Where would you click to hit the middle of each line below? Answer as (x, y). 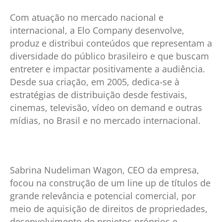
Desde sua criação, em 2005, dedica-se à (95, 82)
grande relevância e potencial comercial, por (103, 195)
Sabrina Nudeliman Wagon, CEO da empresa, (105, 170)
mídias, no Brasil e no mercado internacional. (105, 120)
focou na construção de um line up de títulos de (110, 183)
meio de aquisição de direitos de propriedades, (109, 208)
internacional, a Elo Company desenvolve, (97, 30)
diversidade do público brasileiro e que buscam (110, 56)
